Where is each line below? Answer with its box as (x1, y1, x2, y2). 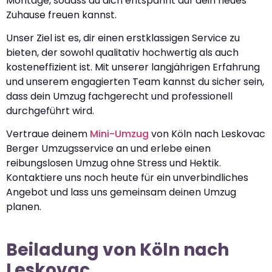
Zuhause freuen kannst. (6, 7, 117, 22)
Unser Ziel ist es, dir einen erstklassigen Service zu (6, 31, 240, 45)
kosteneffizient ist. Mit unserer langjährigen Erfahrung (6, 60, 260, 74)
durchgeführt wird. (6, 104, 94, 118)
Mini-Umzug (90, 127, 149, 141)
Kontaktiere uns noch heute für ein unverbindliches (6, 171, 248, 185)
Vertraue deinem (6, 127, 90, 141)
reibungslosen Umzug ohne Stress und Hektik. (6, 156, 221, 171)
